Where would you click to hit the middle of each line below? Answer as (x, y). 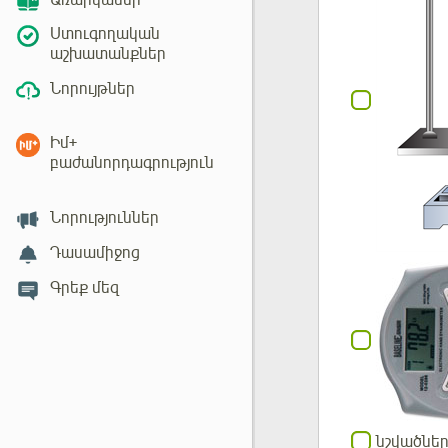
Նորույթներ (92, 89)
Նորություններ (104, 218)
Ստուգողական (105, 34)
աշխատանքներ (108, 54)
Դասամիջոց (95, 252)
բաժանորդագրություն (132, 163)
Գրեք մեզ (84, 287)
